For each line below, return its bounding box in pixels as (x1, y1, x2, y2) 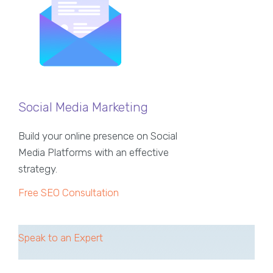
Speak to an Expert (18, 231, 103, 244)
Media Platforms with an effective (18, 146, 169, 158)
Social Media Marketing (18, 99, 148, 115)
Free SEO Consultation (18, 186, 119, 199)
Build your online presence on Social (18, 129, 177, 142)
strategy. (18, 162, 57, 175)
